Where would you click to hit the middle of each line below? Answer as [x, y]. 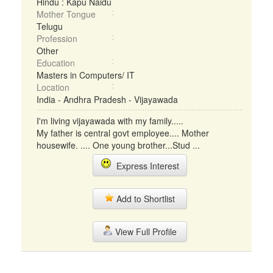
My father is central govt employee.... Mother [123, 133]
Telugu [50, 26]
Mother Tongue [66, 14]
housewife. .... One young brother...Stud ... [118, 145]
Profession [57, 38]
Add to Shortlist [144, 199]
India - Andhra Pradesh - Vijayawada [107, 99]
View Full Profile [144, 232]
